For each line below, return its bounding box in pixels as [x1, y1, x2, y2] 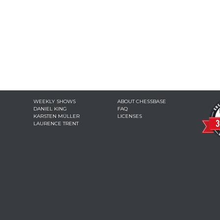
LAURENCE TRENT [33, 120, 79, 127]
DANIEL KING [33, 106, 67, 112]
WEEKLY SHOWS [33, 98, 76, 105]
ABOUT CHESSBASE [117, 98, 166, 105]
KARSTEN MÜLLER [33, 113, 80, 119]
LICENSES [117, 113, 142, 119]
